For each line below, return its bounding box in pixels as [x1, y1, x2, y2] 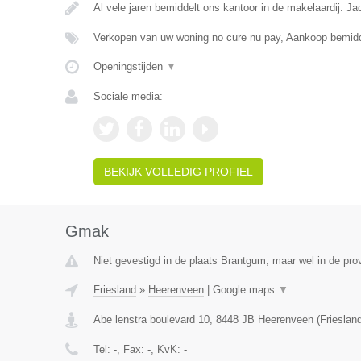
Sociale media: [93, 90, 163, 102]
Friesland [93, 284, 136, 296]
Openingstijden [93, 60, 166, 73]
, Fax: [116, 343, 147, 355]
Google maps [212, 284, 278, 296]
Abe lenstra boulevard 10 [93, 313, 210, 326]
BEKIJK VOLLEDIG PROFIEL [103, 165, 253, 178]
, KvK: [150, 343, 184, 355]
